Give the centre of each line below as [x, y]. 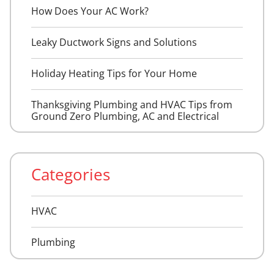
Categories [70, 175]
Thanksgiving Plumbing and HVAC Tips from [131, 104]
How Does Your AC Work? [90, 11]
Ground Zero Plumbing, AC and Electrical [125, 116]
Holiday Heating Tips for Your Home [114, 73]
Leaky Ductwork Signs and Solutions [114, 42]
